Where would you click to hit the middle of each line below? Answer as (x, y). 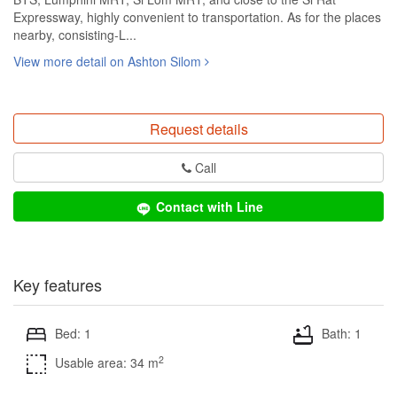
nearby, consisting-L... (75, 35)
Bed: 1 (73, 333)
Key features (58, 284)
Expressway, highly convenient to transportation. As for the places (197, 17)
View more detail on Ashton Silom (109, 62)
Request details (198, 129)
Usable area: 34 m (107, 363)
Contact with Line (209, 207)
